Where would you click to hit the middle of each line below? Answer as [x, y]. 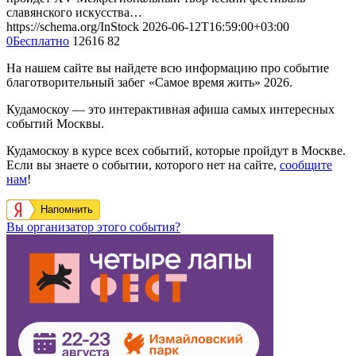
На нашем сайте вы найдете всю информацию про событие [168, 68]
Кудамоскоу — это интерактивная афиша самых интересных [170, 110]
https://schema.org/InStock [73, 27]
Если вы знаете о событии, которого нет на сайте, [143, 165]
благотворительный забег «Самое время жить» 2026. [149, 83]
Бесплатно [41, 41]
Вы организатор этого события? [93, 227]
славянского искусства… [74, 13]
